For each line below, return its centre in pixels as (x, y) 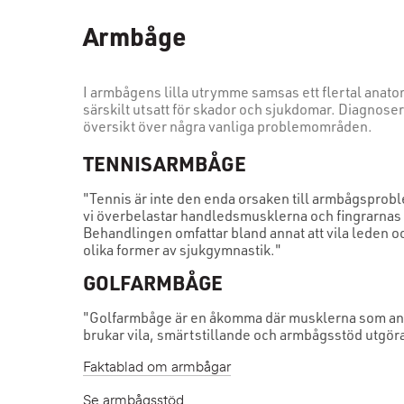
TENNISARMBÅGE (165, 164)
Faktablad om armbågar (157, 367)
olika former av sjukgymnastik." (182, 249)
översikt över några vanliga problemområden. (228, 127)
